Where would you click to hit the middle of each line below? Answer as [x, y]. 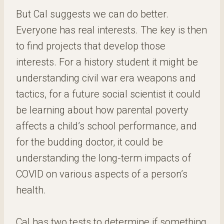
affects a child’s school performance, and [106, 126]
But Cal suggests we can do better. [92, 14]
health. [31, 190]
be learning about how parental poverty [102, 110]
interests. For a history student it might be [107, 62]
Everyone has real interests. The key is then [111, 30]
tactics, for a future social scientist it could [108, 94]
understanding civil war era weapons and [106, 78]
